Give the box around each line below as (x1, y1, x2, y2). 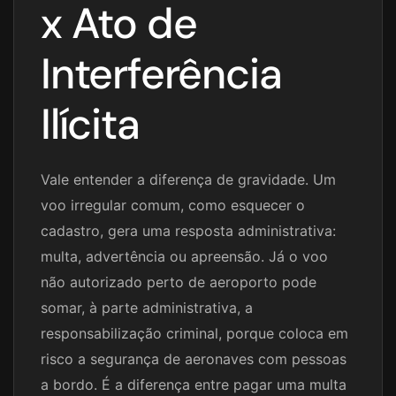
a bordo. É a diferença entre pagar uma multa (41, 376, 346, 394)
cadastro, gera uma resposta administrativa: (41, 222, 336, 240)
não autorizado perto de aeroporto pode (41, 273, 316, 292)
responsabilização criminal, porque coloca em (41, 324, 348, 343)
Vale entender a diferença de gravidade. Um (41, 171, 336, 189)
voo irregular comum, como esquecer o (41, 196, 305, 215)
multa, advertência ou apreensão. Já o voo (41, 247, 328, 266)
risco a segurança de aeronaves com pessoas (41, 350, 346, 369)
